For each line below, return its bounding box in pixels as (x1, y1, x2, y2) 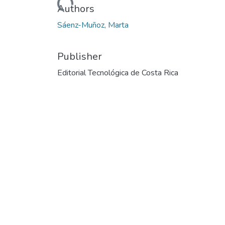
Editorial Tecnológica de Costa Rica (57, 67, 178, 78)
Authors (57, 2, 94, 16)
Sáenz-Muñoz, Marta (57, 19, 129, 31)
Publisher (57, 49, 102, 63)
